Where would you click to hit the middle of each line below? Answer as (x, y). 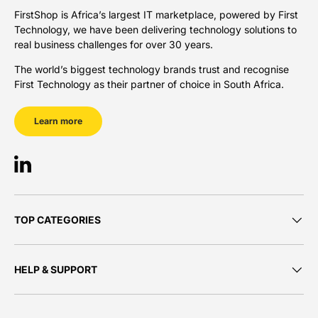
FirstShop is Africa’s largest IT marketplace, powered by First (156, 15)
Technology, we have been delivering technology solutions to (155, 30)
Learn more (58, 121)
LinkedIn (42, 170)
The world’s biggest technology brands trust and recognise (152, 70)
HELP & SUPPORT (56, 270)
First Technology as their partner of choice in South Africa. (149, 84)
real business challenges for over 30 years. (114, 45)
